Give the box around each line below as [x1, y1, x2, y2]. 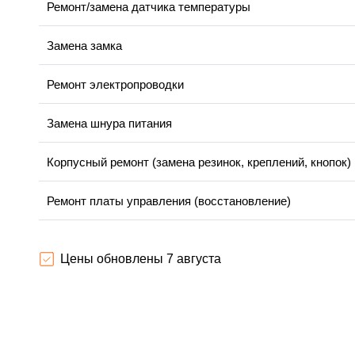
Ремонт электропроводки [47, 78, 184, 92]
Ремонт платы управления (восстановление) [47, 194, 291, 208]
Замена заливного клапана [47, 233, 193, 247]
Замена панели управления [47, 272, 197, 286]
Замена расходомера [47, 311, 162, 325]
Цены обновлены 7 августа [60, 252, 221, 266]
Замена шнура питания [47, 116, 172, 131]
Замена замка [47, 39, 122, 53]
